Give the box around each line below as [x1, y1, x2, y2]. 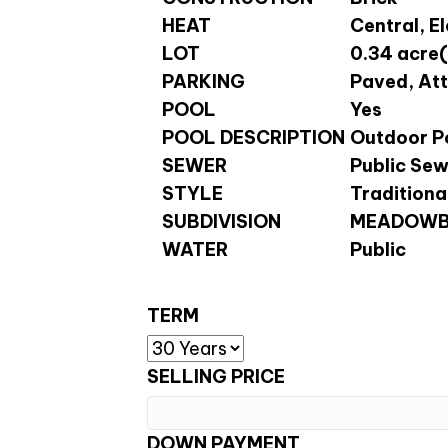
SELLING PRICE [147, 365, 285, 389]
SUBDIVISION [162, 210, 281, 234]
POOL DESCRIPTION [162, 126, 345, 150]
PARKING [162, 70, 245, 94]
